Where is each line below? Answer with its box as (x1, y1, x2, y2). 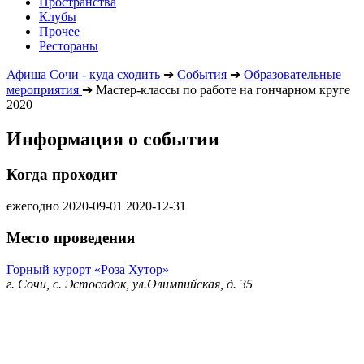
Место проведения (6, 228, 135, 246)
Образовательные (244, 67, 341, 81)
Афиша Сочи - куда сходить (6, 67, 160, 81)
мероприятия (6, 82, 79, 97)
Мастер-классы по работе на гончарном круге (96, 82, 350, 97)
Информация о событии (6, 128, 219, 149)
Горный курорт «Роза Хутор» (6, 262, 169, 276)
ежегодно (6, 199, 59, 214)
